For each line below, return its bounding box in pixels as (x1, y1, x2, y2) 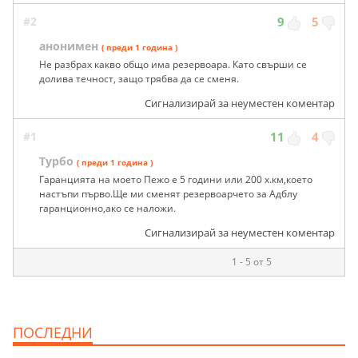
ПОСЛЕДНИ (13, 323, 93, 343)
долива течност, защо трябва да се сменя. (39, 72, 239, 86)
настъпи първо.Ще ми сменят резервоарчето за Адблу (39, 187, 297, 201)
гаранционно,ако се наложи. (39, 201, 176, 216)
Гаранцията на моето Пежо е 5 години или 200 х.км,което (39, 173, 312, 187)
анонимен (39, 38, 98, 54)
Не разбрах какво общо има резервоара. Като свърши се (39, 58, 307, 72)
